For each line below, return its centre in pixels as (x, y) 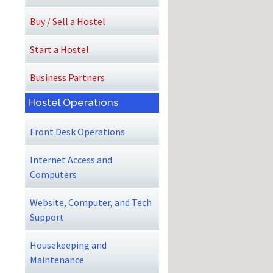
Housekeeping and (68, 245)
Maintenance (57, 259)
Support (47, 217)
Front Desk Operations (77, 131)
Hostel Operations (73, 103)
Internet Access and (71, 159)
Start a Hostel (59, 49)
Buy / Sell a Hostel (68, 21)
